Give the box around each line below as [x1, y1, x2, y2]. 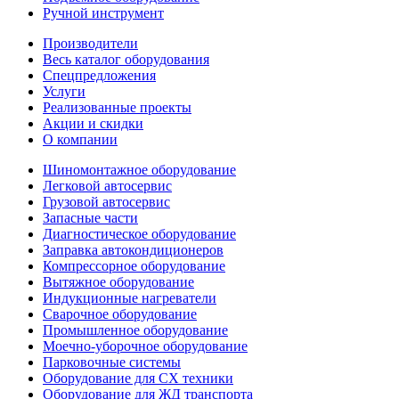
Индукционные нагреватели [43, 290, 216, 305]
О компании [43, 132, 118, 147]
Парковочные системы [43, 354, 181, 370]
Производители [43, 36, 138, 51]
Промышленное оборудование [43, 322, 228, 338]
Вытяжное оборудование [43, 274, 194, 289]
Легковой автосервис [43, 178, 172, 193]
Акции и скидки [43, 116, 143, 131]
